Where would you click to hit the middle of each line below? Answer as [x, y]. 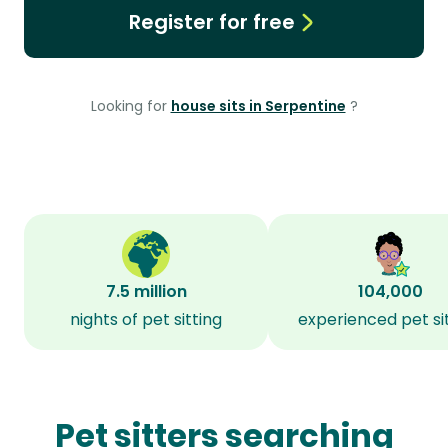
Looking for [130, 106]
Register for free [211, 22]
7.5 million [146, 291]
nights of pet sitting [146, 319]
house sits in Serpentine [258, 106]
